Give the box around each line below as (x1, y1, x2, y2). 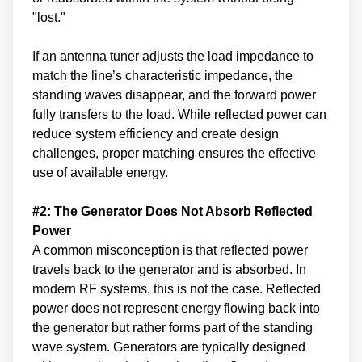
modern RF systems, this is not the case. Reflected (32, 281, 321, 296)
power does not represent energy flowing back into (32, 301, 320, 315)
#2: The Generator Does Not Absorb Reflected (32, 204, 313, 218)
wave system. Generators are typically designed (32, 339, 305, 354)
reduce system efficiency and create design (32, 126, 279, 141)
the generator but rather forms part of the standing (32, 320, 313, 335)
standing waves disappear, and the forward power (32, 87, 316, 102)
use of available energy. (32, 165, 168, 179)
